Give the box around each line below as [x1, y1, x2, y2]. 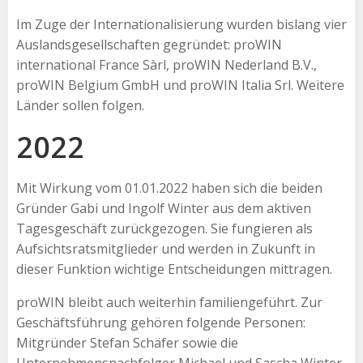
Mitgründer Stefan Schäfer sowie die [16, 333, 238, 352]
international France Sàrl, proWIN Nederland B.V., [16, 55, 317, 74]
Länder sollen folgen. [16, 96, 144, 114]
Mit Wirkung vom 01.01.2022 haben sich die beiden [16, 178, 322, 197]
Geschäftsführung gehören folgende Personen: [16, 313, 305, 331]
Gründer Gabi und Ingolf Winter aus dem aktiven [16, 199, 311, 217]
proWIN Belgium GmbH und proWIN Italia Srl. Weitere [16, 75, 344, 94]
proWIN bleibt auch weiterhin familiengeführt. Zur [16, 293, 322, 311]
